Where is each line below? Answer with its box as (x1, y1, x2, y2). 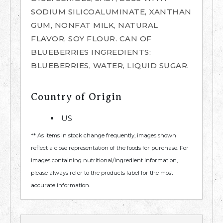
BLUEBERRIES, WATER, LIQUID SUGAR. (31, 61, 189, 71)
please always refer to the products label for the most (31, 169, 173, 177)
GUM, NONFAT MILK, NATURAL (31, 20, 158, 30)
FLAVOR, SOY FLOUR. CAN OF (31, 34, 152, 44)
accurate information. (31, 182, 90, 189)
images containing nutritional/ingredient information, (31, 157, 178, 164)
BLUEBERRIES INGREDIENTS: (31, 47, 151, 57)
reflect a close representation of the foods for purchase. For (31, 144, 189, 152)
